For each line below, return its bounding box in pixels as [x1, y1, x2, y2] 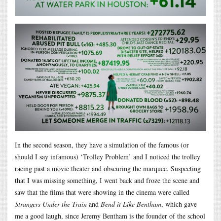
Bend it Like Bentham [101, 199, 161, 209]
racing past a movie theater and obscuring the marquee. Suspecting [15, 164, 201, 174]
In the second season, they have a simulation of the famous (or [15, 140, 189, 150]
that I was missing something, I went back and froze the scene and [15, 176, 199, 185]
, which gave [161, 199, 197, 209]
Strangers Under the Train [15, 199, 87, 209]
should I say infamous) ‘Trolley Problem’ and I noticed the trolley [15, 152, 200, 162]
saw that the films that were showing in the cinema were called [15, 187, 189, 197]
